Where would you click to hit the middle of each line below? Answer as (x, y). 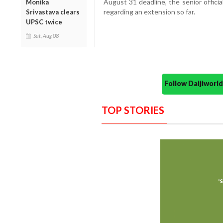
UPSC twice (44, 22)
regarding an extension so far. (149, 12)
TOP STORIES (133, 110)
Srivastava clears (53, 12)
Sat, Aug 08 (46, 35)
